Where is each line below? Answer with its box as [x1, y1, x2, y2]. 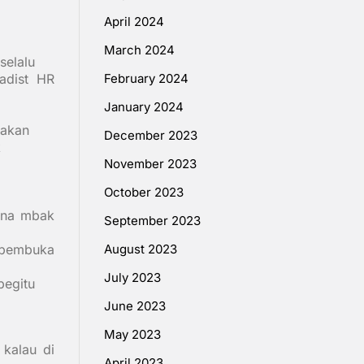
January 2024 [104, 99, 184, 115]
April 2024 [104, 14, 164, 30]
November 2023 [104, 156, 197, 172]
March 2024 [104, 42, 175, 58]
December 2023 [104, 128, 197, 144]
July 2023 [104, 270, 161, 286]
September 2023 [104, 213, 201, 229]
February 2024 [104, 71, 188, 87]
